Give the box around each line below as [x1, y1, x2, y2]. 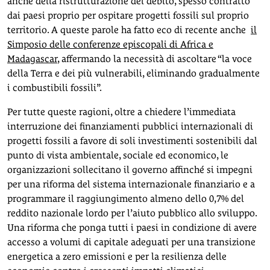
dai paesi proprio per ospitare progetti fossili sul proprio [7, 9, 249, 21]
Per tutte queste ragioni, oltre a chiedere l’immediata [7, 105, 236, 118]
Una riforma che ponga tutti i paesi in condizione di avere [7, 221, 257, 233]
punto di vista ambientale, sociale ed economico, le [7, 149, 228, 161]
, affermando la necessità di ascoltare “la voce [57, 52, 252, 64]
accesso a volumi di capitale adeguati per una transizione [7, 236, 256, 248]
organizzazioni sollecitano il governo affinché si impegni [7, 163, 253, 175]
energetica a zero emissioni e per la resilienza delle [7, 250, 227, 262]
